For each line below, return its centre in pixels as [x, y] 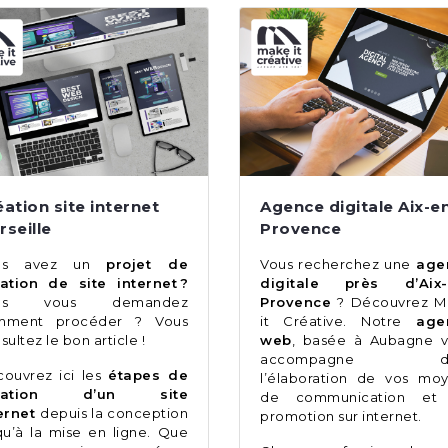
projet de [147, 264]
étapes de [148, 375]
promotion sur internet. [342, 416]
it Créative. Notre [338, 321]
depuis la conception [114, 413]
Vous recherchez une [338, 264]
